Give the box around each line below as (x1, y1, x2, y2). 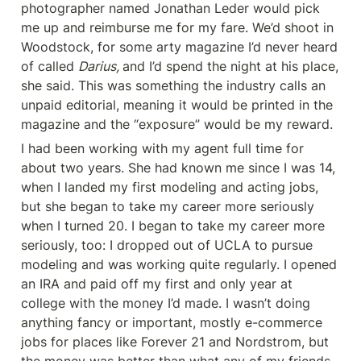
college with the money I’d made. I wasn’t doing (21, 295, 310, 311)
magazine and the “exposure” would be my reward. (21, 116, 333, 132)
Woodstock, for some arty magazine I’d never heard (21, 39, 338, 55)
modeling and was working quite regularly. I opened (21, 256, 337, 272)
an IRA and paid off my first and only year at (21, 276, 293, 292)
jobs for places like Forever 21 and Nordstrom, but (21, 334, 329, 350)
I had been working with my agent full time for (21, 140, 304, 156)
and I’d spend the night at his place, (122, 58, 338, 74)
